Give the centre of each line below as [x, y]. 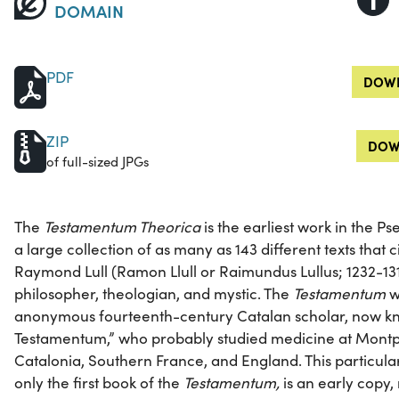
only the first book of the [99, 383]
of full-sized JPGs [98, 162]
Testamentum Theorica [122, 227]
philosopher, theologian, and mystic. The [154, 294]
